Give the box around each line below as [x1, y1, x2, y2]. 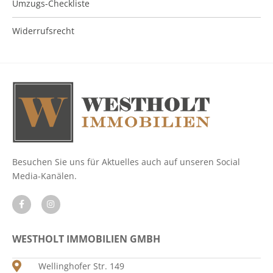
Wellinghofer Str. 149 [38, 260, 124, 272]
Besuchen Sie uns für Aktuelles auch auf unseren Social [12, 155, 240, 168]
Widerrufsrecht [12, 24, 74, 37]
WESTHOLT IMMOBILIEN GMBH [12, 232, 160, 246]
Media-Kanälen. [12, 169, 77, 182]
